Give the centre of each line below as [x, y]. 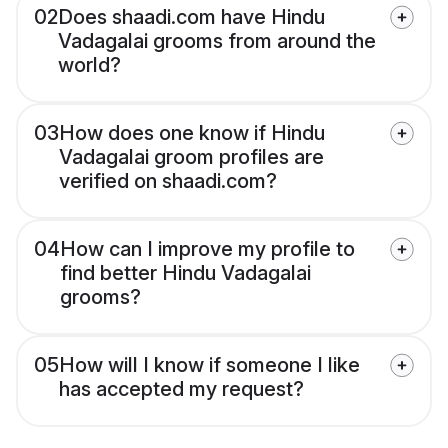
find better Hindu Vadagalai [185, 273]
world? [89, 65]
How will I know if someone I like [209, 365]
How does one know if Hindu [192, 133]
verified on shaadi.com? [168, 181]
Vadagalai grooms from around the [217, 41]
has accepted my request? [181, 389]
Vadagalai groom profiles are [191, 157]
